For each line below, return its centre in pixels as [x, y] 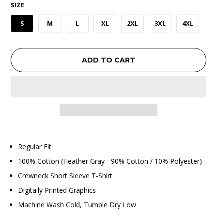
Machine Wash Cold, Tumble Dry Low [77, 204]
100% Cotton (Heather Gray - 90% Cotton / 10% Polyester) [110, 161]
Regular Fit [35, 146]
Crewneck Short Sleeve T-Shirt [65, 175]
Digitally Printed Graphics [57, 190]
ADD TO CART [108, 60]
